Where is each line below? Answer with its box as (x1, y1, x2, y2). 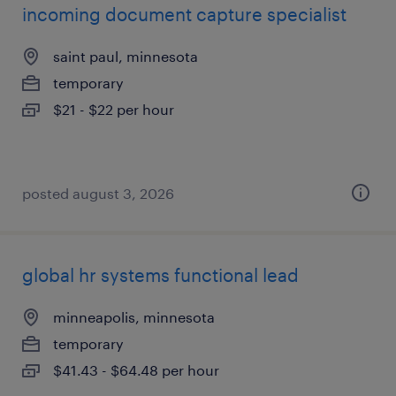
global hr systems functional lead (22, 264, 299, 286)
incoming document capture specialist (22, 4, 346, 25)
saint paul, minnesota (53, 48, 198, 65)
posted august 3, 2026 (22, 185, 174, 202)
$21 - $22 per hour (53, 101, 174, 118)
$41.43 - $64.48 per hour (53, 362, 219, 378)
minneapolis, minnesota (53, 308, 215, 325)
